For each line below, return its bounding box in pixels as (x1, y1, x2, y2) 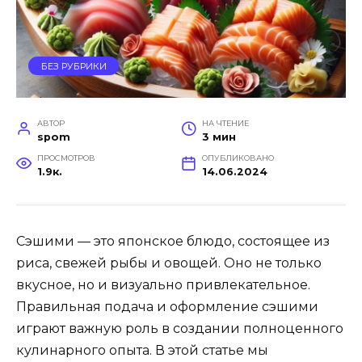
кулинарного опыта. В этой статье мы (16, 343, 268, 359)
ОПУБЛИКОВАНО (201, 154, 274, 163)
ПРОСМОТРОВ (36, 154, 95, 163)
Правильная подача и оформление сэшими (16, 299, 318, 315)
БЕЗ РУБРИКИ (40, 60, 107, 72)
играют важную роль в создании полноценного (16, 321, 343, 337)
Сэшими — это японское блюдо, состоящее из (16, 234, 330, 250)
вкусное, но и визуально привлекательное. (16, 277, 310, 293)
